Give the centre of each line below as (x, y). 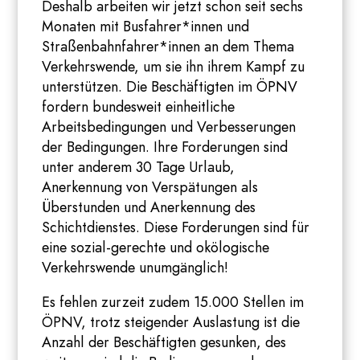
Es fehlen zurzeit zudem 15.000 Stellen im (173, 303)
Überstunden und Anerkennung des (149, 208)
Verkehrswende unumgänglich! (135, 268)
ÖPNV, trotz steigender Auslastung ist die (171, 323)
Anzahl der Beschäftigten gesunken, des (164, 343)
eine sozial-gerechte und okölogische (156, 248)
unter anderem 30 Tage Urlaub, (139, 168)
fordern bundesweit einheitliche (139, 107)
